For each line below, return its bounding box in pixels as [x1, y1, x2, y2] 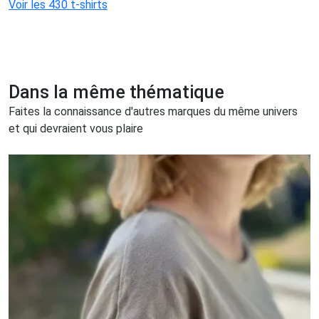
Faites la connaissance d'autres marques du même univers [9, 104, 298, 118]
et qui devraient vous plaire [9, 121, 143, 135]
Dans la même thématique [9, 81, 224, 103]
